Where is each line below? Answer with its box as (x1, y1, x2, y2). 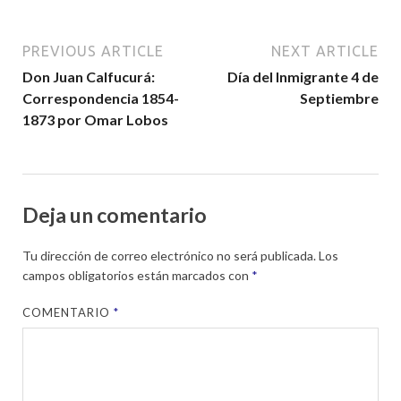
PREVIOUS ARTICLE (22, 42, 164, 59)
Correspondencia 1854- (22, 89, 179, 107)
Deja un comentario (22, 201, 207, 227)
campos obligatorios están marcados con (22, 268, 252, 284)
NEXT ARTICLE (271, 42, 379, 59)
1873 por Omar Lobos (22, 110, 168, 128)
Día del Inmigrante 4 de (227, 67, 379, 85)
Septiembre (300, 89, 379, 107)
